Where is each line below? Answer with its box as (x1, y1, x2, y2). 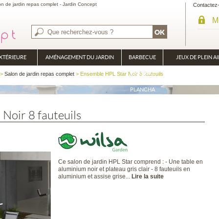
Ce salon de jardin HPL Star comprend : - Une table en (58, 158, 203, 165)
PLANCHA (130, 87, 155, 92)
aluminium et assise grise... (58, 173, 131, 180)
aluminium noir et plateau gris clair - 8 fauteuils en (58, 166, 190, 173)
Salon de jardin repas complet (4, 71, 74, 77)
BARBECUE (129, 54, 156, 60)
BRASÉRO (130, 70, 154, 76)
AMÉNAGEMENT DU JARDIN (45, 54, 114, 60)
